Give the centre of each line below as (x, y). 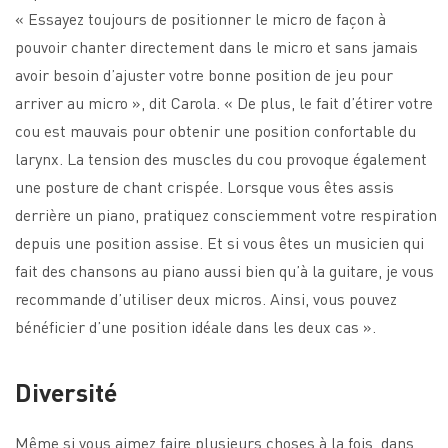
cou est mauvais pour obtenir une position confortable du (215, 130)
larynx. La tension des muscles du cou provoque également (221, 158)
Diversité (66, 391)
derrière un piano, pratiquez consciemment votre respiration (226, 214)
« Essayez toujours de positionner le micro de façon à (200, 18)
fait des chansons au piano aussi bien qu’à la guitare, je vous (224, 270)
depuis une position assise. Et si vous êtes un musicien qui (219, 242)
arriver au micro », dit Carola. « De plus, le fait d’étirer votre (224, 102)
